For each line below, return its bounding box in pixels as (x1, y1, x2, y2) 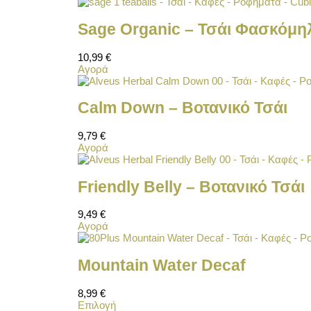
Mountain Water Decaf (78, 256, 246, 274)
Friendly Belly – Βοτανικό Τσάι (78, 178, 305, 196)
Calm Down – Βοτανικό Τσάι (78, 99, 287, 117)
